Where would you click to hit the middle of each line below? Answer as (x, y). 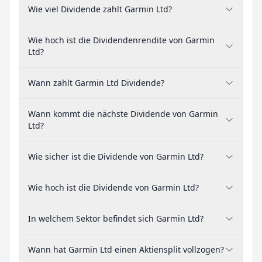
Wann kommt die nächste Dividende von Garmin (123, 114)
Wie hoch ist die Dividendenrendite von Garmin (121, 40)
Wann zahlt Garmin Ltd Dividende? (96, 83)
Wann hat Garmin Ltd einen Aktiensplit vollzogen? (126, 249)
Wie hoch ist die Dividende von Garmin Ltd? (113, 187)
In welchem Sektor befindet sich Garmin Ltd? (116, 218)
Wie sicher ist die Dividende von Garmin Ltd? (116, 156)
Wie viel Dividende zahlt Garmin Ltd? (100, 9)
